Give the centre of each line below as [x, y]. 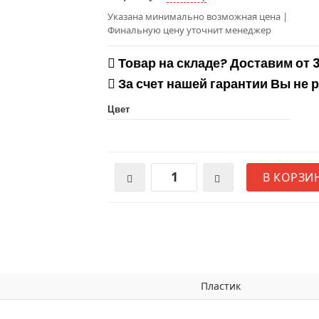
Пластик [221, 286]
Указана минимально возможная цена [195, 16]
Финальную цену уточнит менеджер [189, 30]
